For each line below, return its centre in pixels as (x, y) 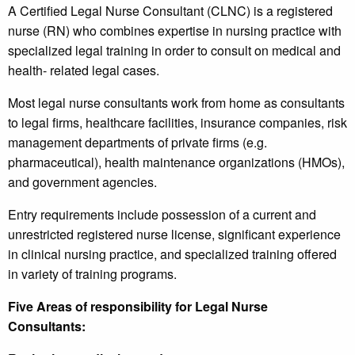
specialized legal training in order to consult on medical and (174, 51)
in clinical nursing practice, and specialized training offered (172, 254)
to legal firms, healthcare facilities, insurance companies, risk (177, 123)
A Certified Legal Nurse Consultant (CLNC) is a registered (170, 11)
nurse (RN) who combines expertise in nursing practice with (175, 31)
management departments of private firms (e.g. (137, 143)
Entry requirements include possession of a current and (162, 215)
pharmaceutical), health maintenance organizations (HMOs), (176, 162)
